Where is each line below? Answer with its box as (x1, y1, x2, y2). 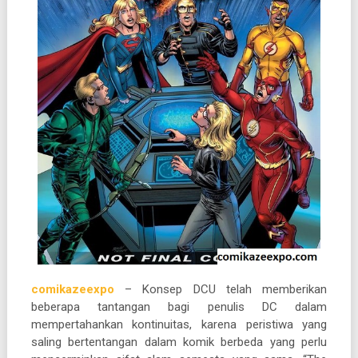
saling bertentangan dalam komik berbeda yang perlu (30, 334, 328, 349)
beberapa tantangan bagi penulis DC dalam (30, 299, 328, 314)
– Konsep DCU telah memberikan (125, 281, 328, 296)
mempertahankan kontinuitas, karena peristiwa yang (30, 316, 328, 332)
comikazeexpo (30, 281, 114, 296)
